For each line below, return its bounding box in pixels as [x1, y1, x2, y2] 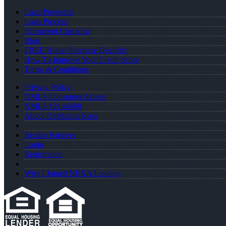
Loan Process [24, 17, 67, 26]
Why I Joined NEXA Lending [24, 168, 121, 178]
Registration [24, 149, 63, 158]
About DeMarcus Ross [24, 111, 97, 120]
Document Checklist [24, 26, 89, 35]
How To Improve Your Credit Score [24, 55, 139, 64]
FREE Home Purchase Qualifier [24, 45, 127, 54]
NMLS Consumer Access [24, 92, 106, 101]
